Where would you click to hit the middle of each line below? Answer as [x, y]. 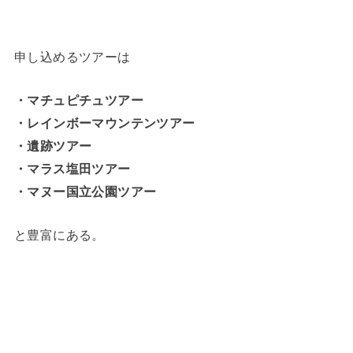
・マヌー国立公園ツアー [85, 192]
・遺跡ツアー [53, 146]
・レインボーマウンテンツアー [104, 123]
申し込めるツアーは [72, 56]
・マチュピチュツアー [79, 100]
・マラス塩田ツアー [72, 169]
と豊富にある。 [59, 235]
